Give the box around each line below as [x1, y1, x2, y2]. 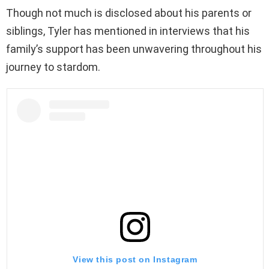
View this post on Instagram [73, 255, 198, 265]
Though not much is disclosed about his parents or [6, 6, 252, 19]
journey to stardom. [6, 60, 100, 73]
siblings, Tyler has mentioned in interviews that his [6, 24, 250, 37]
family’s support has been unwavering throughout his [6, 42, 262, 55]
